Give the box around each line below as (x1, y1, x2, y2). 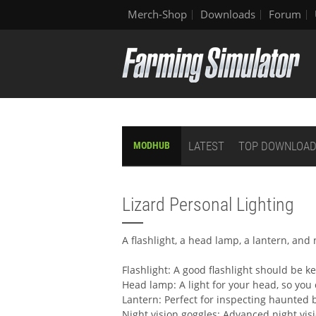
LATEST (188, 138, 225, 153)
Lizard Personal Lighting (122, 193, 295, 215)
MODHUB (133, 139, 171, 151)
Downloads (200, 7, 255, 21)
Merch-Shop (127, 7, 187, 21)
